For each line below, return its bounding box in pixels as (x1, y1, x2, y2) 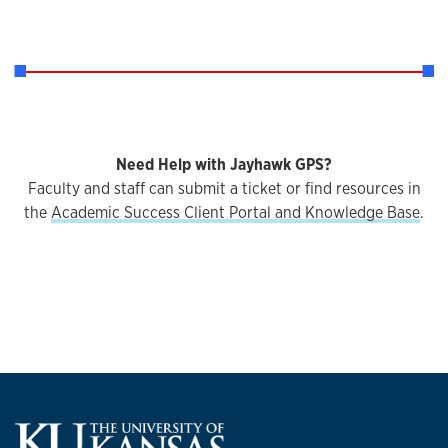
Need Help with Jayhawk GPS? (116, 154, 332, 175)
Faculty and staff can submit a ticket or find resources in (27, 178, 421, 199)
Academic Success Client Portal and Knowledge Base (51, 202, 420, 223)
